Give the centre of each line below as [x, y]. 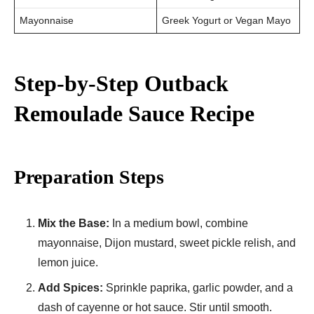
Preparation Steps [89, 177]
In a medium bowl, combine [179, 223]
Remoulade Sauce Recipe [134, 113]
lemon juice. [68, 262]
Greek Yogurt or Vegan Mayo [226, 20]
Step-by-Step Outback [121, 83]
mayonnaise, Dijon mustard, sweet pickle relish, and [167, 243]
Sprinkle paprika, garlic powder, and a [198, 287]
